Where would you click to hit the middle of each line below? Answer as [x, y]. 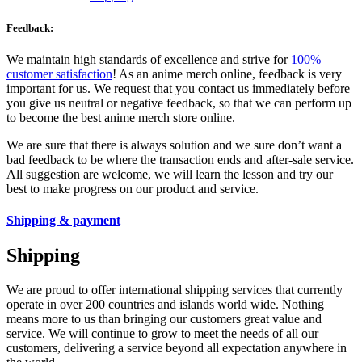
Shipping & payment [63, 220]
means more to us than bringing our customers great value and [164, 319]
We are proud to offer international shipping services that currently [175, 290]
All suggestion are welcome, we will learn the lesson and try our [170, 174]
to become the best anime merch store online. [121, 117]
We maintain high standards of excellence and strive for [149, 59]
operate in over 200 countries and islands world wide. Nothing [165, 305]
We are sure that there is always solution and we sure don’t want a [174, 145]
